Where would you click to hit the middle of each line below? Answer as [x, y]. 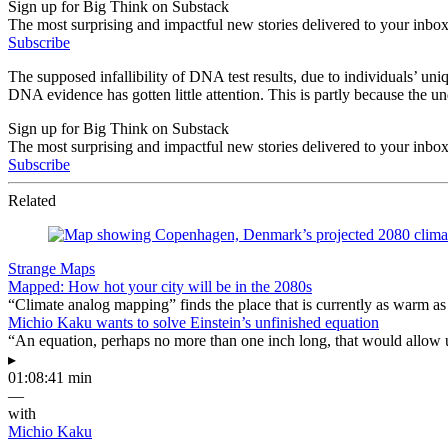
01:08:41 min [50, 377]
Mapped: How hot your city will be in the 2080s [160, 286]
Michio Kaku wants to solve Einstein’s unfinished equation [193, 322]
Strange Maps [51, 268]
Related [32, 200]
